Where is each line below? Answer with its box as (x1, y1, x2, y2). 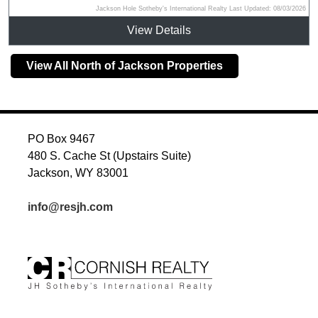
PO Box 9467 (28, 132, 95, 145)
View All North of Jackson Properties (26, 59, 223, 72)
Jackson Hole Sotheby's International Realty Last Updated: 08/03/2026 (96, 4, 306, 12)
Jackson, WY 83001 (28, 166, 128, 179)
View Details (127, 23, 191, 36)
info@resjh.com (28, 200, 113, 213)
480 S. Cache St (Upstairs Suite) (28, 149, 191, 162)
